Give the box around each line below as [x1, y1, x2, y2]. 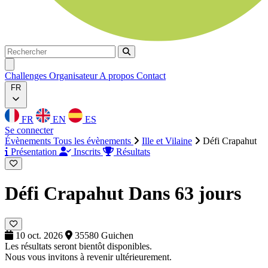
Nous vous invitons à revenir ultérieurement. [5, 251, 172, 262]
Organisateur [49, 71, 99, 81]
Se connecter [5, 125, 53, 135]
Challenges [5, 71, 49, 81]
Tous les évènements [53, 136, 133, 146]
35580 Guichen [72, 230, 133, 240]
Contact [136, 71, 166, 81]
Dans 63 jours [129, 182, 241, 205]
